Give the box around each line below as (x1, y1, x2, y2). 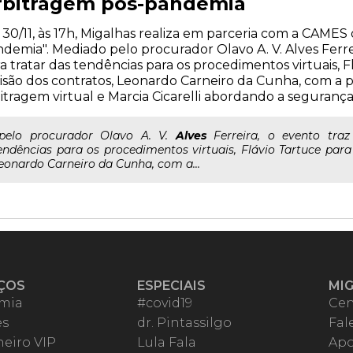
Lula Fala (137, 335, 197, 350)
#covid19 (137, 295, 193, 310)
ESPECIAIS (137, 278, 206, 293)
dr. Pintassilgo (137, 315, 232, 330)
